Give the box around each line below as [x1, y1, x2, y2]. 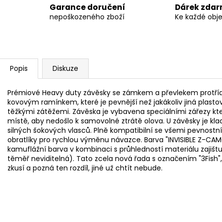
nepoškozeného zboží [50, 12, 124, 22]
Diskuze [53, 63, 78, 74]
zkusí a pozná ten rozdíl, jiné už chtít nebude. [7, 163, 163, 173]
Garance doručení [50, 2, 125, 13]
